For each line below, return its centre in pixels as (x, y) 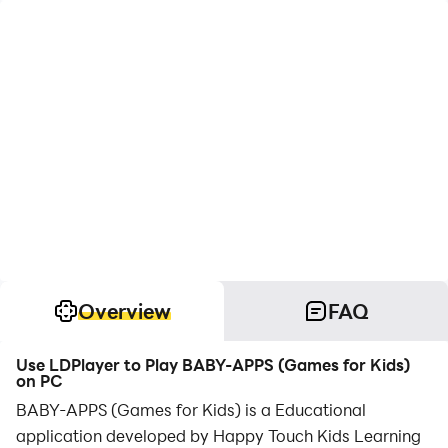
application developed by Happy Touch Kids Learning (218, 435)
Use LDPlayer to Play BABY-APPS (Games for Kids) (213, 364)
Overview (124, 311)
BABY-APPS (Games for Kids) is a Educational (191, 409)
